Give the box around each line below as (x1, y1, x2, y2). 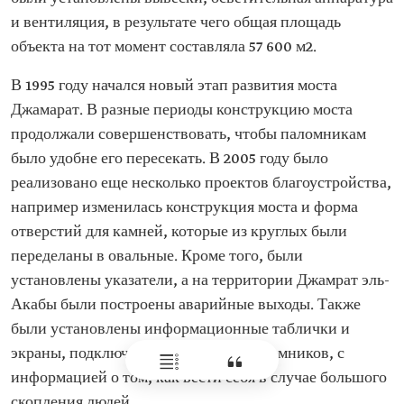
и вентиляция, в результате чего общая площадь (11, 13, 341, 32)
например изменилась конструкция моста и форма (11, 197, 358, 217)
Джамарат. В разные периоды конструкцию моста (11, 100, 353, 120)
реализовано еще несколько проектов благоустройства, (11, 173, 391, 193)
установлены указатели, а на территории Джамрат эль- (11, 271, 390, 290)
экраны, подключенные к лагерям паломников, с (11, 344, 344, 363)
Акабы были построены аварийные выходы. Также (11, 295, 361, 315)
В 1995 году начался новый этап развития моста (11, 76, 337, 96)
